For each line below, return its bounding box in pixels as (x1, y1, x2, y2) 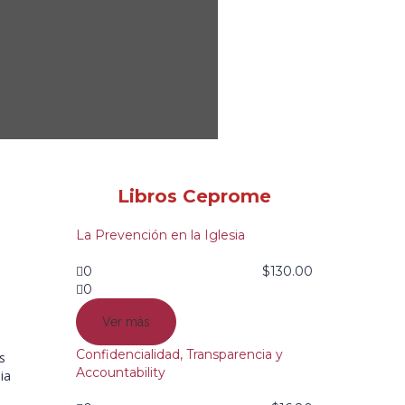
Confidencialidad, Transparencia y (75, 346, 283, 363)
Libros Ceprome (117, 185, 271, 207)
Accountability (75, 364, 165, 381)
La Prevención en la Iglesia (75, 227, 245, 243)
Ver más (101, 315, 150, 329)
